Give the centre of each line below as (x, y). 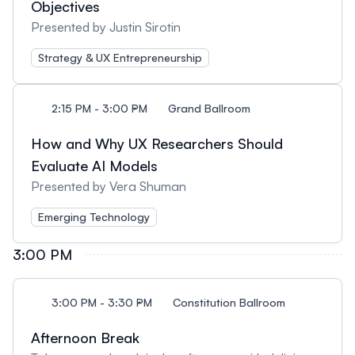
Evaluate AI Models (94, 166)
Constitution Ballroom (229, 302)
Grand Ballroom (209, 108)
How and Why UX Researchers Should (157, 143)
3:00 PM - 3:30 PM (102, 302)
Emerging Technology (94, 217)
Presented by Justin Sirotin (106, 27)
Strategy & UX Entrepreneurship (120, 57)
